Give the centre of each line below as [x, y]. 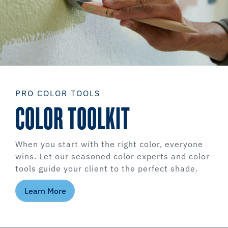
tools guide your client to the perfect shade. [107, 169]
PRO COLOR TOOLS [58, 93]
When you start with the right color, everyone [109, 144]
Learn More [45, 191]
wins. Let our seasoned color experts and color [112, 156]
